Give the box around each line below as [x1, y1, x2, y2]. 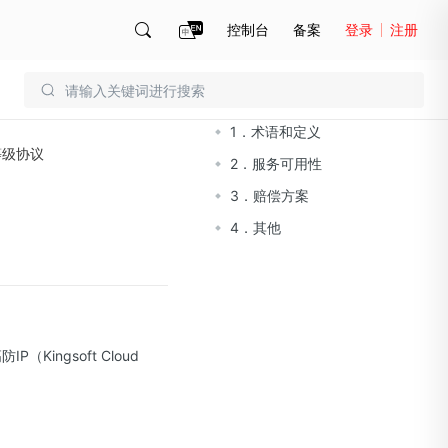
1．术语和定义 [230, 123, 321, 140]
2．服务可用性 [230, 155, 322, 172]
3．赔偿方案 [230, 187, 309, 204]
